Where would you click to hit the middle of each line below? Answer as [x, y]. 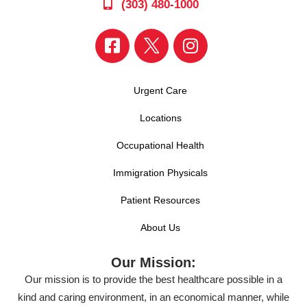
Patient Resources [160, 200]
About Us [160, 227]
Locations [160, 118]
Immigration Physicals [160, 172]
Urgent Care [160, 90]
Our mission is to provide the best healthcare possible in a [153, 279]
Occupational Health [160, 145]
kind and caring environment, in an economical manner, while [153, 297]
